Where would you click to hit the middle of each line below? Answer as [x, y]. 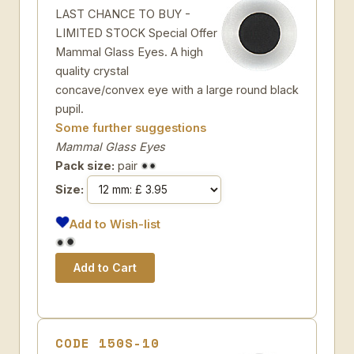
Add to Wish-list [115, 224]
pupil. [70, 109]
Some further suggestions [131, 128]
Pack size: [85, 166]
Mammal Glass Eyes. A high [129, 52]
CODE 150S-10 [107, 343]
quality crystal [92, 71]
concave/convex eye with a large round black [177, 90]
